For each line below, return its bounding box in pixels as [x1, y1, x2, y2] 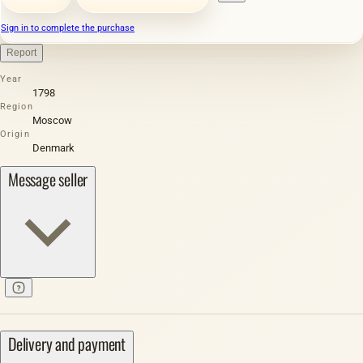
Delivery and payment [8, 331, 126, 356]
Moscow [32, 113, 72, 126]
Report [6, 46, 36, 58]
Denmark [32, 141, 75, 154]
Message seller [8, 166, 88, 191]
